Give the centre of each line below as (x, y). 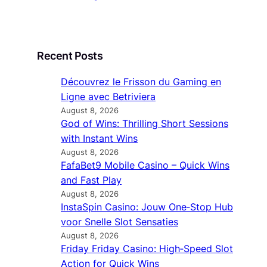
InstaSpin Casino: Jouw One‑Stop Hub (147, 207)
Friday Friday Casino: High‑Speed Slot (147, 248)
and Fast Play (91, 180)
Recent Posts (70, 55)
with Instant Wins (99, 138)
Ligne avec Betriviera (108, 96)
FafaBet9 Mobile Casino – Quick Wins (145, 165)
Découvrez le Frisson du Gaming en (141, 81)
